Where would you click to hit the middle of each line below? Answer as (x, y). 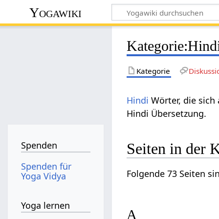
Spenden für (46, 166)
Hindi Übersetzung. (167, 113)
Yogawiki (56, 12)
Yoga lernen (46, 206)
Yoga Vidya (44, 176)
